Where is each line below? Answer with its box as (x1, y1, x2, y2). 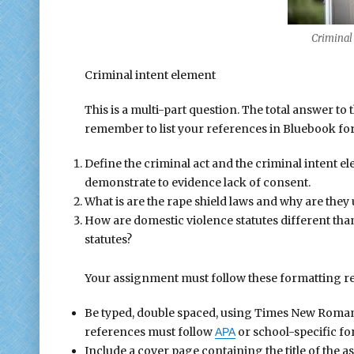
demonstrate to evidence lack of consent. (84, 175, 311, 190)
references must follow (84, 324, 215, 339)
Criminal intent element (84, 68, 216, 83)
